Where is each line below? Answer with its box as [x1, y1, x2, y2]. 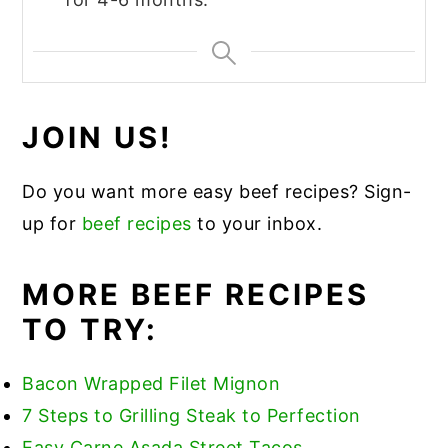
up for [22, 212, 82, 234]
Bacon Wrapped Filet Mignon [22, 372, 281, 394]
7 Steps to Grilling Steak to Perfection [22, 404, 361, 426]
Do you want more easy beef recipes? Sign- [22, 180, 412, 202]
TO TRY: [22, 311, 159, 347]
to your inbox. [191, 212, 323, 234]
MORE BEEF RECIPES [22, 276, 370, 312]
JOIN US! [22, 119, 174, 155]
